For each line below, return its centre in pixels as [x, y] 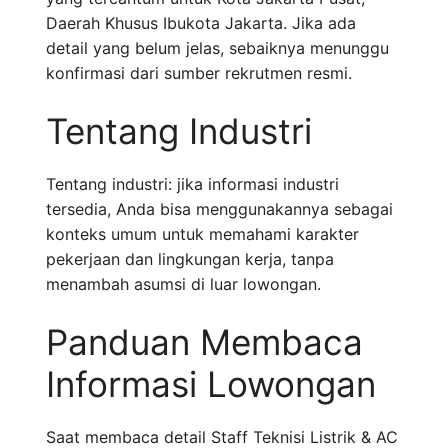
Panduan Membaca [204, 342]
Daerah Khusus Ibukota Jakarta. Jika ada [201, 23]
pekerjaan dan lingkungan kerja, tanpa [190, 259]
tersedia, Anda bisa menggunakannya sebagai [219, 209]
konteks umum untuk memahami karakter [202, 234]
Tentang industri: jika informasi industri [192, 184]
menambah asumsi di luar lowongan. [183, 284]
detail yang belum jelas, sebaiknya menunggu [217, 48]
